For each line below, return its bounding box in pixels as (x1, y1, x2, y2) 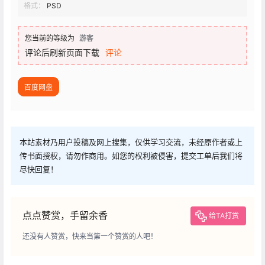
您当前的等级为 (25, 34, 75, 43)
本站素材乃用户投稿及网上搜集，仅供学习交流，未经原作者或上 (20, 137, 243, 147)
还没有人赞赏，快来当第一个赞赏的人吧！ (22, 232, 157, 241)
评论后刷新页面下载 (25, 47, 99, 58)
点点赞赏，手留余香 (22, 209, 108, 222)
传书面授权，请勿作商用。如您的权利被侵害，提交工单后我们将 (20, 151, 243, 161)
